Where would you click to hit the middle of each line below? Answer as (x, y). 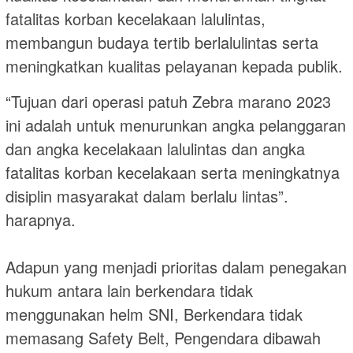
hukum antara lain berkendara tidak (129, 291)
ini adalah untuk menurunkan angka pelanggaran (176, 125)
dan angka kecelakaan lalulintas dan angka (155, 149)
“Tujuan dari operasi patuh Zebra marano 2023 (168, 102)
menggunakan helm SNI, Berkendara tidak (154, 314)
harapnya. (41, 220)
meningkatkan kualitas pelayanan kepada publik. (174, 66)
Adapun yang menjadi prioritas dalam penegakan (176, 267)
